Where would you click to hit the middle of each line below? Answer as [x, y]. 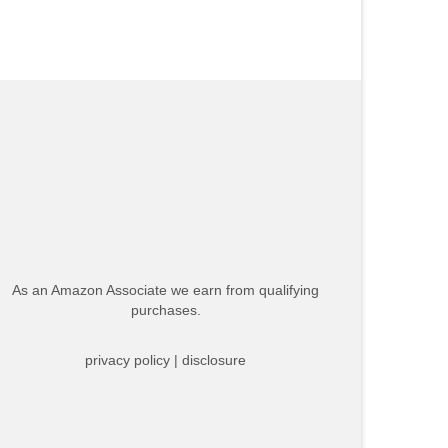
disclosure [214, 360]
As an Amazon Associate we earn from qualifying [166, 290]
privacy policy [128, 360]
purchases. [165, 310]
